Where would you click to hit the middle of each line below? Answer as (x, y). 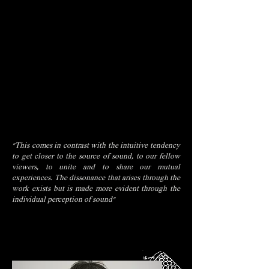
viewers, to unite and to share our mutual (96, 168)
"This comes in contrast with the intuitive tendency (96, 146)
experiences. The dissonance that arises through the (96, 179)
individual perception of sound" (64, 200)
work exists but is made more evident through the (96, 189)
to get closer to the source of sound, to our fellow (96, 157)
